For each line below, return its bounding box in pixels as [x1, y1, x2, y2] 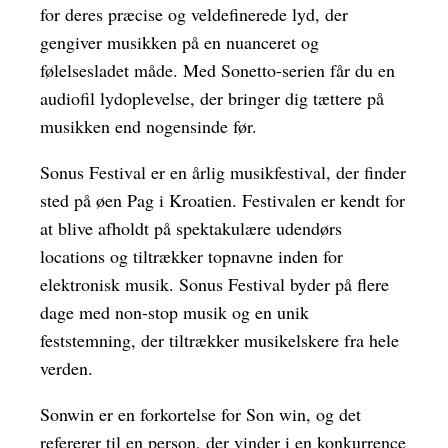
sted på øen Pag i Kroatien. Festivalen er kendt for [40, 188, 405, 213]
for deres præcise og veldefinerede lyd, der [40, 2, 348, 27]
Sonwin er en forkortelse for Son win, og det [40, 402, 361, 427]
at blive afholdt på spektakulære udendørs [40, 216, 342, 241]
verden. [40, 356, 93, 381]
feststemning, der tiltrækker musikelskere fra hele [40, 328, 399, 353]
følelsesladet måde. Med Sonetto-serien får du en [40, 58, 395, 83]
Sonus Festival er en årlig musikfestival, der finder [40, 160, 406, 185]
